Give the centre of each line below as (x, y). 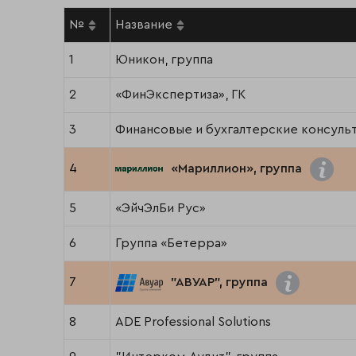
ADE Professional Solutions (193, 322)
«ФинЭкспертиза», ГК (180, 95)
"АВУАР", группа (219, 282)
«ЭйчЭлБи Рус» (161, 209)
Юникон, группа (164, 60)
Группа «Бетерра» (171, 244)
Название (144, 25)
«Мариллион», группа (236, 169)
